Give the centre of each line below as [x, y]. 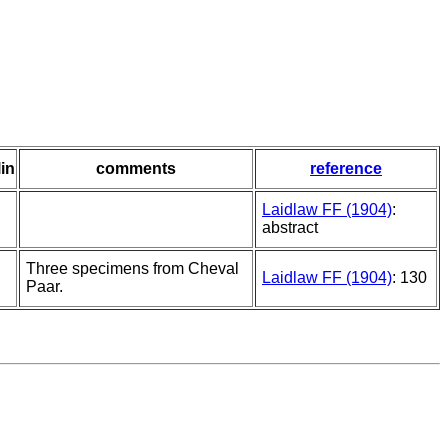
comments [136, 169]
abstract [290, 228]
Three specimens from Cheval [132, 269]
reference [346, 169]
